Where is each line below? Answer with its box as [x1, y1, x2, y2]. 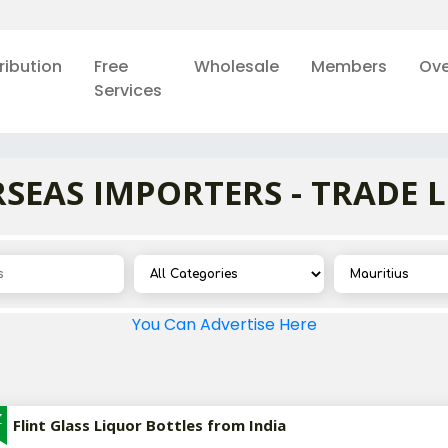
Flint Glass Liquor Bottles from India [12, 415, 286, 435]
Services [93, 79, 162, 102]
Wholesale [193, 55, 279, 78]
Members [310, 55, 387, 78]
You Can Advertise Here [131, 313, 317, 336]
